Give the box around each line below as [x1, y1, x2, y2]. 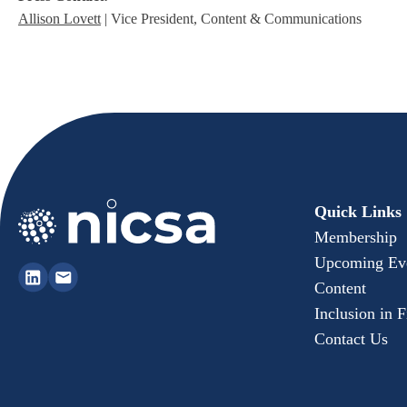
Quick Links [314, 203, 402, 221]
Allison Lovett [18, 11, 101, 26]
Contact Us [314, 330, 388, 348]
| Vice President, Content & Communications [101, 11, 362, 26]
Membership [314, 228, 397, 246]
